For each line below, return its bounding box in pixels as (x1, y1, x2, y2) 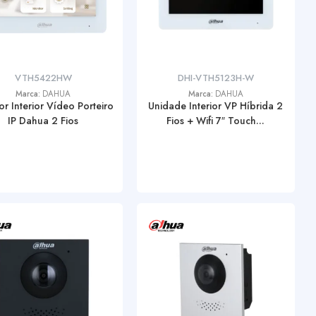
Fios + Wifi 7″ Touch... (166, 114, 265, 128)
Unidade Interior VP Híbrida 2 (148, 99, 284, 113)
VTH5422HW (14, 71, 72, 85)
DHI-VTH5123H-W (177, 71, 254, 85)
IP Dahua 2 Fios (8, 114, 79, 128)
